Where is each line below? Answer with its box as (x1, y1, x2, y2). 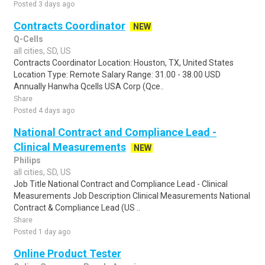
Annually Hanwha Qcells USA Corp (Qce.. (14, 82, 164, 91)
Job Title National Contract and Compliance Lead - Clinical (14, 179, 228, 189)
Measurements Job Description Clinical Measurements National (14, 191, 250, 201)
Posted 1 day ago (14, 228, 70, 236)
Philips (14, 156, 41, 165)
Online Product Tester (14, 247, 121, 260)
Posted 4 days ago (14, 106, 75, 115)
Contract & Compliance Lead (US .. (14, 203, 140, 212)
